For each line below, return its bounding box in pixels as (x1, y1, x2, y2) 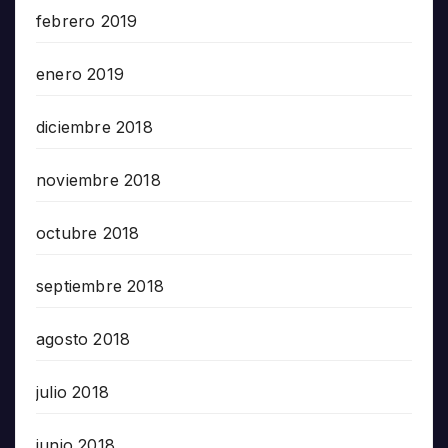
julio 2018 (36, 382, 109, 403)
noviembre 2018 (36, 170, 161, 191)
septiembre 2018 (36, 276, 164, 297)
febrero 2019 (36, 11, 138, 32)
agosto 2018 (36, 329, 131, 350)
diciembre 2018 (36, 117, 153, 138)
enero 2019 (36, 64, 124, 85)
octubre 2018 (36, 223, 140, 244)
